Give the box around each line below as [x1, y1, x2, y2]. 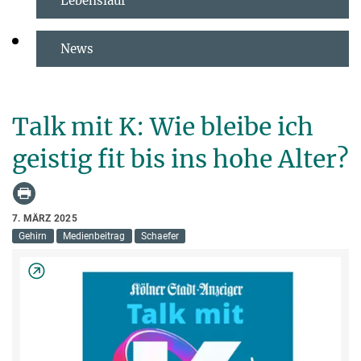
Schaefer [140, 230, 179, 243]
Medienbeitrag [63, 230, 126, 243]
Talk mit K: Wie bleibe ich [12, 111, 313, 143]
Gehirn [19, 230, 48, 243]
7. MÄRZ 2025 [12, 213, 77, 225]
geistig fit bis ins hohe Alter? [12, 143, 349, 175]
